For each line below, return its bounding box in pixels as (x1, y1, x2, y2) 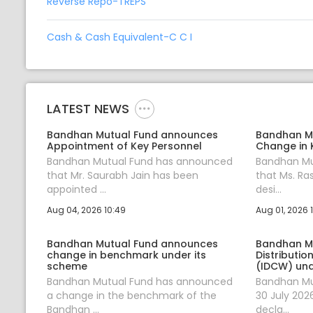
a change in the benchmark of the (47, 288, 217, 303)
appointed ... (47, 182, 106, 196)
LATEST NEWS (47, 100, 129, 118)
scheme (47, 259, 87, 273)
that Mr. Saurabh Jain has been (47, 168, 198, 182)
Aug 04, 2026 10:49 (47, 203, 126, 216)
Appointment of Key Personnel (47, 138, 202, 153)
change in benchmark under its (47, 247, 206, 262)
